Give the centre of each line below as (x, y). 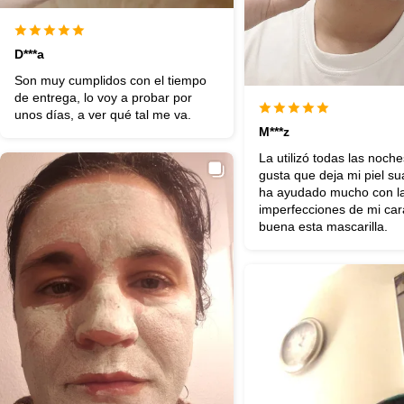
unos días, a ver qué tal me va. (103, 114)
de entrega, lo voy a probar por (103, 97)
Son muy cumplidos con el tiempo (110, 80)
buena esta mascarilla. (324, 226)
